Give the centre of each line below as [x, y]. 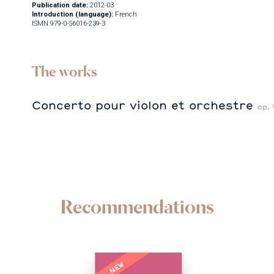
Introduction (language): [72, 15]
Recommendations [137, 206]
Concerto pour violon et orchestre [144, 105]
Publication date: [60, 6]
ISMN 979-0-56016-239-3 [68, 24]
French [126, 15]
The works [64, 71]
